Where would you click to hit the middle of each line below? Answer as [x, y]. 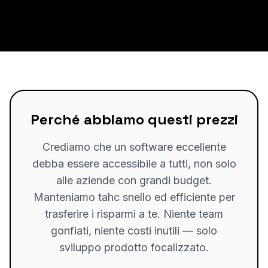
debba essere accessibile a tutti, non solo [134, 164]
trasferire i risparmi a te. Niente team [134, 214]
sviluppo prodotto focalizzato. [134, 247]
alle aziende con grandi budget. [134, 180]
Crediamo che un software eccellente [134, 147]
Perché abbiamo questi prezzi [134, 119]
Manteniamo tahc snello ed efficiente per [134, 197]
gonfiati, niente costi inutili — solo [134, 231]
